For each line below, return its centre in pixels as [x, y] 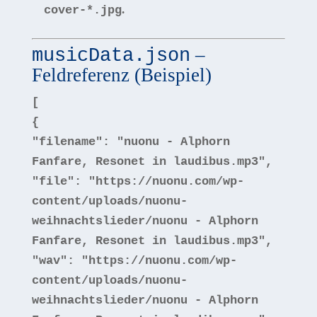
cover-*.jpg [82, 10]
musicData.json [111, 56]
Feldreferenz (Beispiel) [121, 75]
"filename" [67, 142]
